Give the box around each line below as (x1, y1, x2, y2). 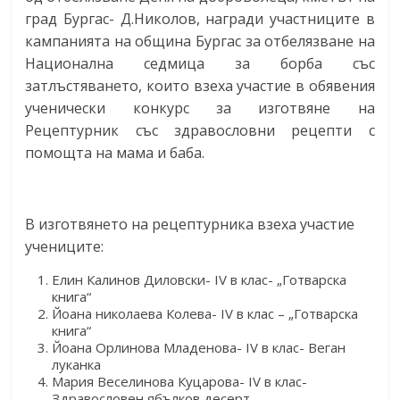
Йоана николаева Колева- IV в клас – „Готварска (52, 304, 359, 322)
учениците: (25, 236, 104, 256)
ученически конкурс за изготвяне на (25, 97, 375, 118)
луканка (52, 354, 102, 373)
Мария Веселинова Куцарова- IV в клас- (52, 371, 308, 390)
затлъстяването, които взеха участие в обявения (25, 75, 375, 96)
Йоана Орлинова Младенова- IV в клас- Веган (52, 337, 346, 356)
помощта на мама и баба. (25, 142, 205, 162)
